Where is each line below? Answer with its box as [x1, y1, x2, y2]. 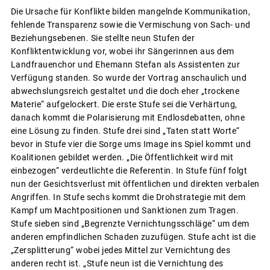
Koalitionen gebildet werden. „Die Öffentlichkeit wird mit [10, 152, 233, 162]
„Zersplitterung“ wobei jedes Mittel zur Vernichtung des [10, 245, 230, 255]
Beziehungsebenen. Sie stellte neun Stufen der [10, 33, 195, 43]
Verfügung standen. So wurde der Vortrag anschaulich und [10, 73, 246, 83]
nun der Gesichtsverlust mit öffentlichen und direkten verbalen [10, 179, 260, 189]
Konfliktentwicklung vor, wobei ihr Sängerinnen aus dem [10, 46, 234, 56]
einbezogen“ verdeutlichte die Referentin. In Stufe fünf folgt [10, 166, 247, 175]
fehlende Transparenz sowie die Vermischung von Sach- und [10, 20, 251, 30]
